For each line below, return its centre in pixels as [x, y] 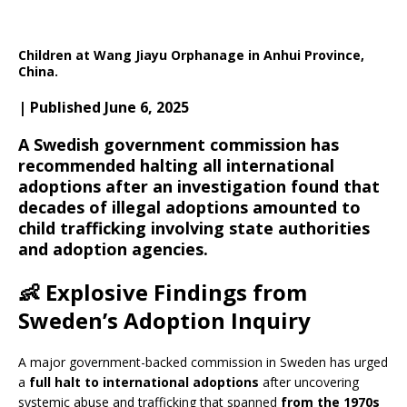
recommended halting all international [176, 165]
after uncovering [309, 382]
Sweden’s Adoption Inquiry [164, 320]
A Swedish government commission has [179, 144]
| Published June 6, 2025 [104, 107]
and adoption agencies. [113, 249]
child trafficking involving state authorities [194, 228]
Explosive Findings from [176, 292]
